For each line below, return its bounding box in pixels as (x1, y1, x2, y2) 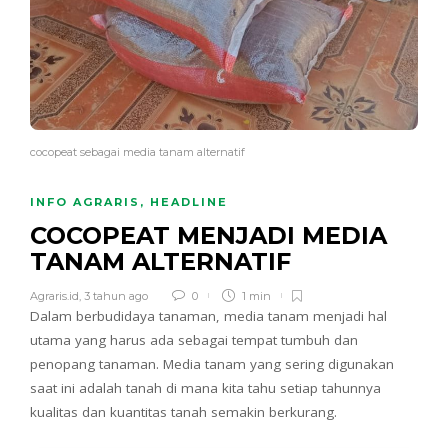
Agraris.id (30, 289, 79, 304)
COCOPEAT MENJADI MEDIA (30, 221, 387, 251)
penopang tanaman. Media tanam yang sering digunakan (30, 355, 394, 374)
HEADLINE (150, 195, 228, 210)
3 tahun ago (84, 289, 148, 304)
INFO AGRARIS (30, 195, 140, 210)
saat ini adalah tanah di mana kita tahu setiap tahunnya (30, 379, 381, 398)
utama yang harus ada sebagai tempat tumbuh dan (30, 331, 358, 350)
